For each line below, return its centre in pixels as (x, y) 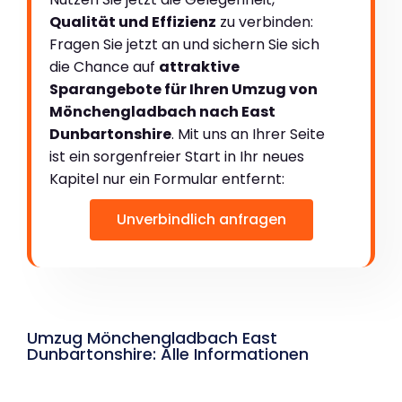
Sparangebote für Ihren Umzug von (184, 90)
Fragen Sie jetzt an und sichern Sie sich (184, 45)
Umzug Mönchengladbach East (152, 338)
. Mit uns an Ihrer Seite (248, 135)
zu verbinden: (265, 22)
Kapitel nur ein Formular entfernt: (167, 179)
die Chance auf (104, 67)
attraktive (199, 67)
